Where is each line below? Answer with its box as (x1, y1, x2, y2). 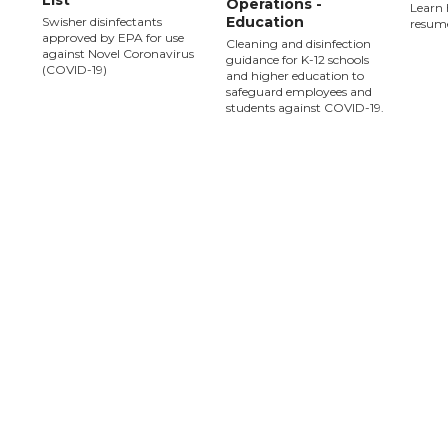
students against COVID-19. (226, 100, 384, 115)
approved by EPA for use (42, 30, 184, 45)
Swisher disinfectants (42, 14, 162, 29)
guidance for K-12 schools (226, 52, 369, 67)
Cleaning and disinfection (226, 36, 371, 51)
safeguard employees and (226, 84, 372, 99)
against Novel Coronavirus (42, 46, 194, 61)
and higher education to (226, 68, 364, 83)
